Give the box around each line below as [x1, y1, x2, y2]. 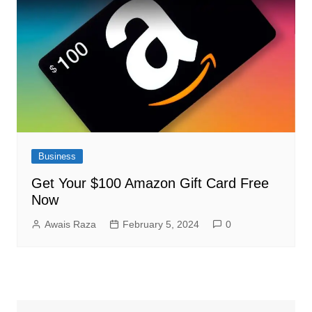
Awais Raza [44, 219, 96, 231]
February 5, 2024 [122, 219, 199, 231]
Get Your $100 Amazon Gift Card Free [31, 175, 269, 192]
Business [38, 151, 76, 162]
